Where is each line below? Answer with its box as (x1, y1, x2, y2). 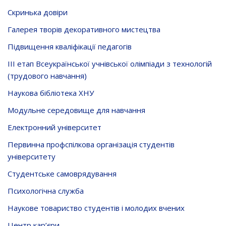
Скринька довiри (8, 7, 68, 17)
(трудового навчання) (8, 70, 87, 81)
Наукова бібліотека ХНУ (8, 87, 94, 98)
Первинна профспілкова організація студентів (8, 139, 175, 149)
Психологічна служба (8, 185, 84, 196)
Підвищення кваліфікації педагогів (8, 41, 132, 51)
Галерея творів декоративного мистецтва (8, 24, 160, 34)
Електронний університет (8, 122, 101, 132)
